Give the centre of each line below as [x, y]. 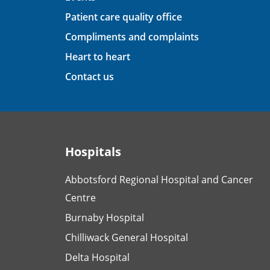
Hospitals [93, 151]
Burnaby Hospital [105, 217]
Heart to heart [98, 56]
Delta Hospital [97, 257]
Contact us [89, 76]
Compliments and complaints [132, 36]
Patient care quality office [124, 17]
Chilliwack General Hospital [127, 237]
